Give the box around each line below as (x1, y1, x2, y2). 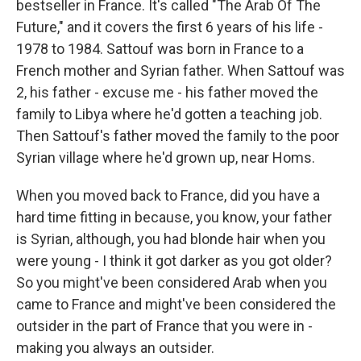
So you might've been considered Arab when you (16, 274, 327, 292)
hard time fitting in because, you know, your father (16, 209, 332, 226)
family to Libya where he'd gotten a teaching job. (16, 106, 322, 123)
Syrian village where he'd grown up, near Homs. (16, 149, 315, 167)
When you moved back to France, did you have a (16, 187, 320, 205)
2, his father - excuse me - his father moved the (16, 84, 318, 102)
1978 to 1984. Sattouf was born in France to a (16, 40, 304, 58)
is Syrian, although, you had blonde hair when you (16, 230, 326, 248)
